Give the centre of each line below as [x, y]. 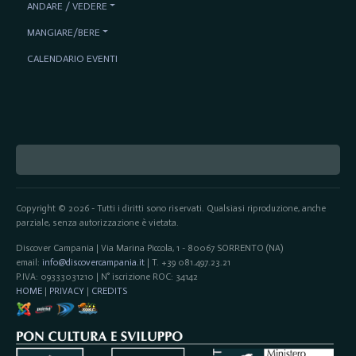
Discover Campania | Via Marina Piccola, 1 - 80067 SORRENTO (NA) [149, 248]
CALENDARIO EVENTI [72, 58]
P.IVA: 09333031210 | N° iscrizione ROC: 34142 [106, 276]
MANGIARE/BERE [63, 32]
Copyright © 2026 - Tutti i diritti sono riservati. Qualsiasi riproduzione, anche [170, 208]
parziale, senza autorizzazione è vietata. [97, 222]
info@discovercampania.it [93, 262]
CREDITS [109, 290]
